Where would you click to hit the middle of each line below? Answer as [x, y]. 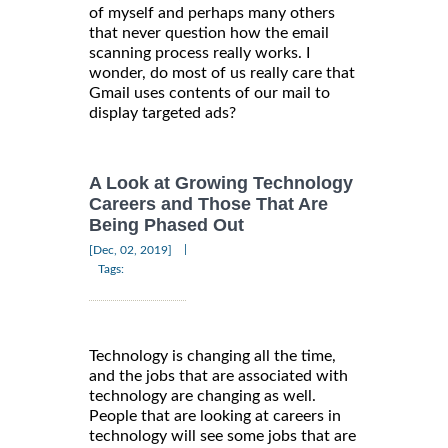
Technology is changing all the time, [212, 356]
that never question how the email [209, 32]
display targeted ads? [162, 112]
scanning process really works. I [199, 52]
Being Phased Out [166, 225]
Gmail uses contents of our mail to [209, 92]
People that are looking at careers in [215, 416]
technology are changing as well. [202, 396]
